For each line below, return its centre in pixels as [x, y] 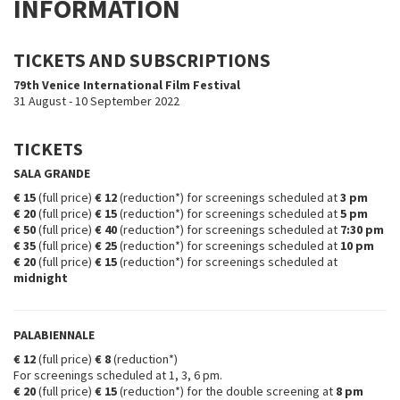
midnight [41, 278]
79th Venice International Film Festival [127, 85]
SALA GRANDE [52, 173]
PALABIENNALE [54, 335]
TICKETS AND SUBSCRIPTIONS [142, 60]
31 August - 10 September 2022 [96, 101]
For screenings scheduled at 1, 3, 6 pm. [118, 375]
